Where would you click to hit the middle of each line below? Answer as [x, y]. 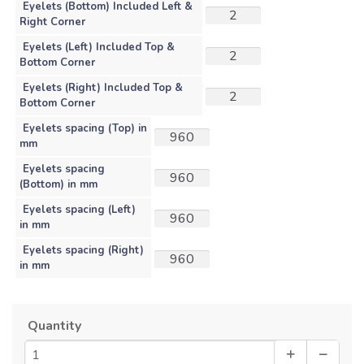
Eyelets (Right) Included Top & [103, 87]
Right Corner [52, 22]
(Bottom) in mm [58, 184]
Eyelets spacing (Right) [83, 250]
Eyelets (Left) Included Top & [99, 47]
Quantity [54, 325]
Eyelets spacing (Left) [79, 209]
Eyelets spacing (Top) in [85, 128]
